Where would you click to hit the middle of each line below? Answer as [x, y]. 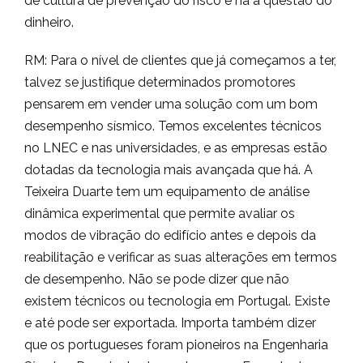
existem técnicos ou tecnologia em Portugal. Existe [177, 301]
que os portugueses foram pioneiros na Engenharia [176, 345]
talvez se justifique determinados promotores [160, 82]
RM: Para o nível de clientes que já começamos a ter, [180, 60]
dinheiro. [49, 22]
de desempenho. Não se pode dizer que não [157, 279]
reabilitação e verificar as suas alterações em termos [181, 257]
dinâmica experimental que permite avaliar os [160, 214]
